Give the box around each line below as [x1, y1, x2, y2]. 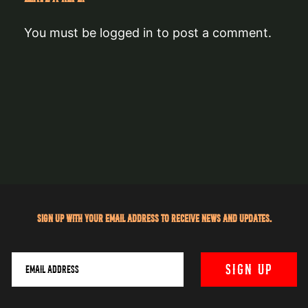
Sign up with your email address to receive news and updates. [36, 212, 272, 224]
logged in [100, 25, 153, 40]
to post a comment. [153, 25, 272, 40]
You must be [24, 25, 100, 40]
